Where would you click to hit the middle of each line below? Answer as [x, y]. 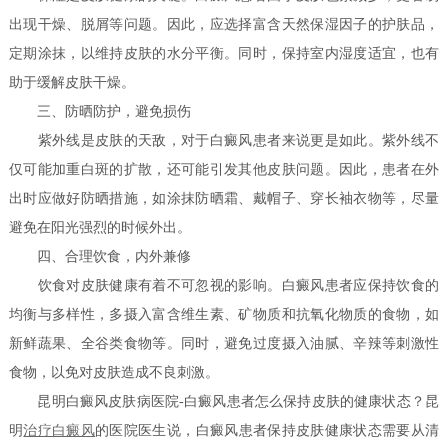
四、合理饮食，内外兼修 [100, 257]
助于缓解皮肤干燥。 [72, 83]
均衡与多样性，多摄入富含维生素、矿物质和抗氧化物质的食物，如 [224, 315]
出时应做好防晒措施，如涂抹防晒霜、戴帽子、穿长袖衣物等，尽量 [224, 199]
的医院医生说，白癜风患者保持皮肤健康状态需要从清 [267, 431]
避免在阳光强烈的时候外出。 [100, 228]
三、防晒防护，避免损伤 [100, 112]
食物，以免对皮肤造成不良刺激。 [114, 373]
